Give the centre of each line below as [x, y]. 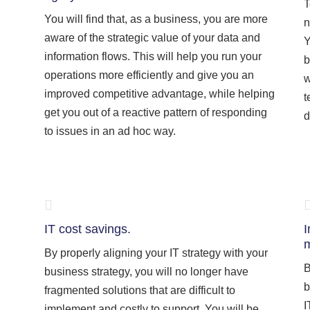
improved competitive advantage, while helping [159, 94]
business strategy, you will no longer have [146, 272]
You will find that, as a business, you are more [156, 19]
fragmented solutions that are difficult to [140, 290]
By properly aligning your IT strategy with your [156, 253]
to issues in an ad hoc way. [110, 131]
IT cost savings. [88, 229]
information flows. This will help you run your [153, 56]
